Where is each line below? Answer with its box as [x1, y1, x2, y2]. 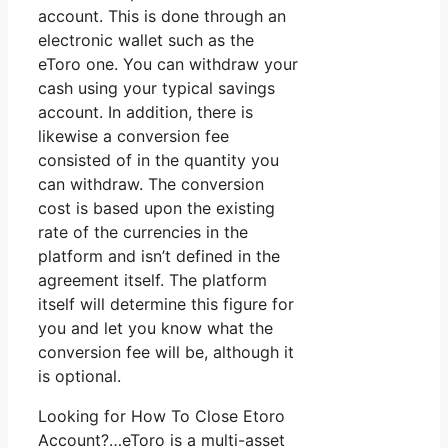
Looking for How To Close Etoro [38, 406, 285, 427]
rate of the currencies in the [38, 222, 248, 243]
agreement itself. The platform [38, 270, 267, 291]
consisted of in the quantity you [38, 150, 279, 171]
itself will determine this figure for [38, 294, 294, 315]
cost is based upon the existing [38, 198, 275, 219]
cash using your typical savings [38, 78, 275, 99]
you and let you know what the [38, 318, 273, 339]
